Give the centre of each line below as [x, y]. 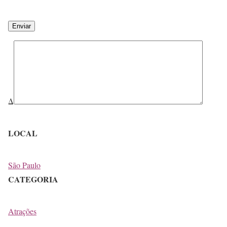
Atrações [22, 211]
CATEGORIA [33, 179]
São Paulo [24, 165]
